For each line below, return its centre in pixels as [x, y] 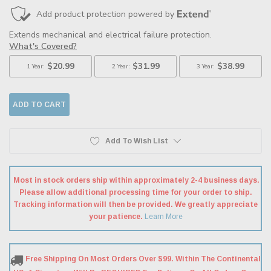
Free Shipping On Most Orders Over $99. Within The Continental [143, 259]
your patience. [116, 216]
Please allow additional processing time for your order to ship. [135, 192]
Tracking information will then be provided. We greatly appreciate [135, 204]
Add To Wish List [136, 141]
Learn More [162, 216]
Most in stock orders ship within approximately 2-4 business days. [136, 180]
